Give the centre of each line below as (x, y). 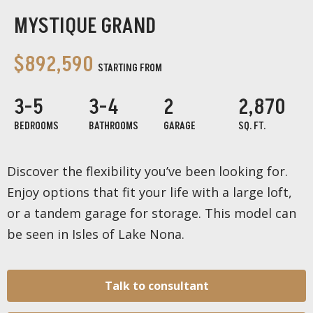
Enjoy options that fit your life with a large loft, (150, 192)
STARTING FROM (130, 68)
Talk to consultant (156, 286)
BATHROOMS (114, 126)
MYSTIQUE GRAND (85, 27)
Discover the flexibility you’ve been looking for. (147, 172)
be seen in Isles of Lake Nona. (96, 234)
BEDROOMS (36, 126)
